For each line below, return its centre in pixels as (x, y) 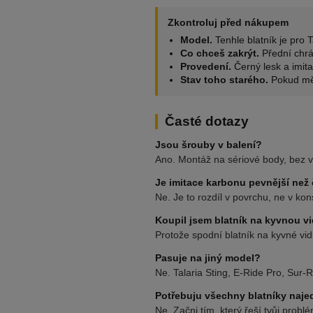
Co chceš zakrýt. (220, 53)
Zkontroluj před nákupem (228, 22)
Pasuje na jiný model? (208, 258)
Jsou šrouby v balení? (209, 145)
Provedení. (206, 66)
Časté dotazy (207, 121)
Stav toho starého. (224, 80)
